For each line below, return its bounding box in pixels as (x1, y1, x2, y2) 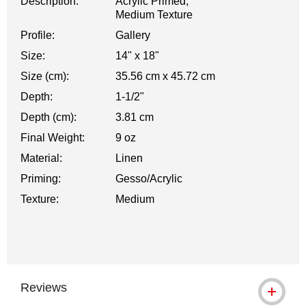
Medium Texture (115, 9, 193, 20)
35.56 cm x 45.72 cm (115, 70, 216, 82)
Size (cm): (20, 70, 69, 82)
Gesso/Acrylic (115, 173, 183, 184)
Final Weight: (20, 132, 85, 143)
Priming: (20, 173, 61, 184)
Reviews (20, 281, 67, 294)
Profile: (20, 29, 55, 41)
